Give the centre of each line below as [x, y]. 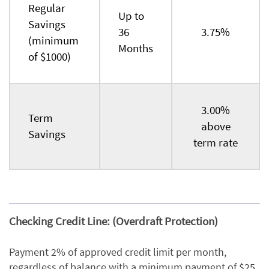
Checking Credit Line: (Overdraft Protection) [113, 221]
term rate [216, 143]
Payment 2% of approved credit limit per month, [118, 252]
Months [136, 48]
